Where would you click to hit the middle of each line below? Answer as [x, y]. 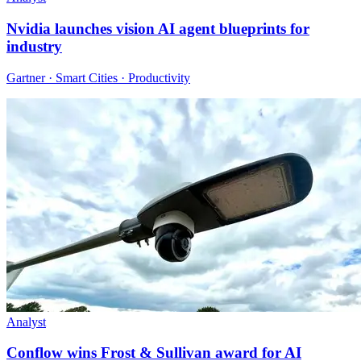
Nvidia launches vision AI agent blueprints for [158, 28]
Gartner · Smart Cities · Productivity [98, 77]
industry [34, 46]
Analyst [26, 322]
